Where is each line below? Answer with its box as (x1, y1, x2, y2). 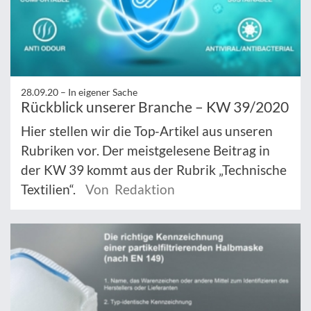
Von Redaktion (85, 181, 175, 197)
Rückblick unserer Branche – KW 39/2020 (21, 98, 289, 115)
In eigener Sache (68, 86, 137, 98)
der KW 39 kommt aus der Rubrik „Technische (21, 162, 287, 178)
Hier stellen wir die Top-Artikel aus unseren (21, 123, 273, 139)
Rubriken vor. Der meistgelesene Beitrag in (21, 142, 270, 158)
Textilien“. (21, 181, 78, 197)
